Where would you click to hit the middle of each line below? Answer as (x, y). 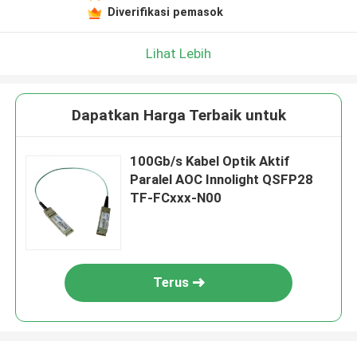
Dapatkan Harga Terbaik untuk (178, 116)
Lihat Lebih (178, 53)
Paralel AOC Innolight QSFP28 (222, 180)
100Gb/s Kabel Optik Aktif (210, 161)
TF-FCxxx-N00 (176, 198)
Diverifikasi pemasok (165, 12)
